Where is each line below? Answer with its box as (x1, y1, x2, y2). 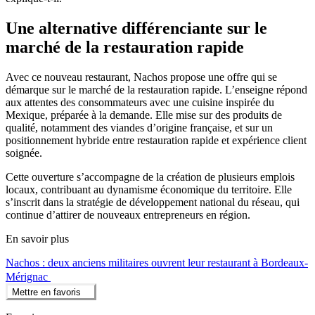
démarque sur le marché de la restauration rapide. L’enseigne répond (6, 83, 307, 96)
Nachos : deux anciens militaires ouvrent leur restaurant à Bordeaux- (6, 256, 308, 269)
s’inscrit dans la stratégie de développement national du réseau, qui (6, 195, 300, 208)
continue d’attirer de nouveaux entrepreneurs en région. (6, 208, 250, 221)
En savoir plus (6, 232, 69, 245)
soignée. (6, 146, 42, 159)
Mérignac (6, 270, 51, 283)
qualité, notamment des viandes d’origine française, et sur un (6, 121, 273, 134)
